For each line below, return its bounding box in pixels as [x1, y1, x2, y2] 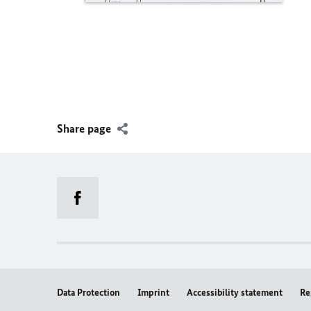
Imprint [137, 287, 169, 299]
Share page [57, 121, 111, 136]
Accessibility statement [187, 287, 283, 299]
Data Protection [57, 287, 120, 299]
